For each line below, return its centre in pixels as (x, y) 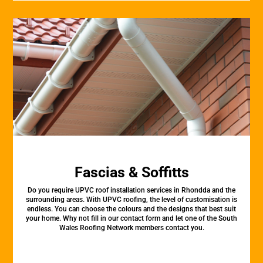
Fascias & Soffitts (131, 172)
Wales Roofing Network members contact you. (131, 228)
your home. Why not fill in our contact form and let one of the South (131, 218)
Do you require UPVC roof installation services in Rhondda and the (131, 190)
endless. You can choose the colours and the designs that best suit (131, 209)
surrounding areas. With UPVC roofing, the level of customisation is (131, 200)
